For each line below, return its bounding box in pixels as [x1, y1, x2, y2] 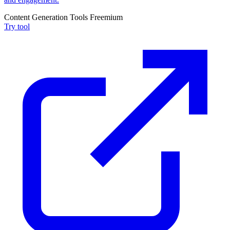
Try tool [4, 22, 30, 31]
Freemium [90, 12, 123, 22]
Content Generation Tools [4, 12, 90, 22]
